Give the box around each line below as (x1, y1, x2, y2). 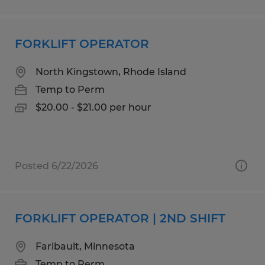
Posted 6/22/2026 (15, 160, 98, 172)
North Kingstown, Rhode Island (35, 66, 186, 77)
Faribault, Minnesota (35, 240, 135, 252)
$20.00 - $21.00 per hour (35, 101, 151, 113)
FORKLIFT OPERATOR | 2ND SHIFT (15, 211, 225, 225)
